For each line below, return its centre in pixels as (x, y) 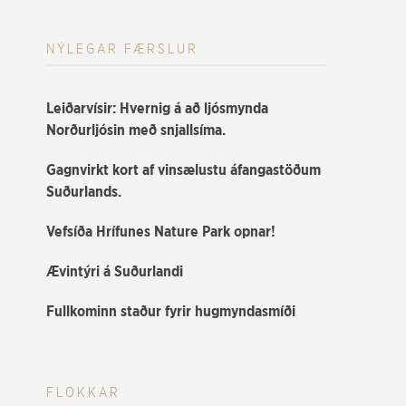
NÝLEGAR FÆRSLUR (122, 50)
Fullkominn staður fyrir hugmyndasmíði (171, 312)
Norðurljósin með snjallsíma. (136, 130)
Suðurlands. (84, 192)
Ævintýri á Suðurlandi (115, 272)
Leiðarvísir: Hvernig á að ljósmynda (157, 109)
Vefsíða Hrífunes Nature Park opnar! (161, 232)
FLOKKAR (83, 393)
